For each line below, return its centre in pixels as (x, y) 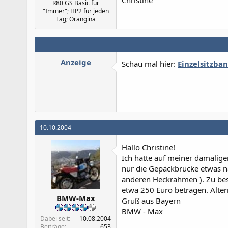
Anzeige (76, 62)
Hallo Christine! (148, 147)
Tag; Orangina (76, 19)
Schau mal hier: (150, 63)
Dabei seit (54, 219)
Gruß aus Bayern (151, 200)
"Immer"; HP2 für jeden (76, 11)
